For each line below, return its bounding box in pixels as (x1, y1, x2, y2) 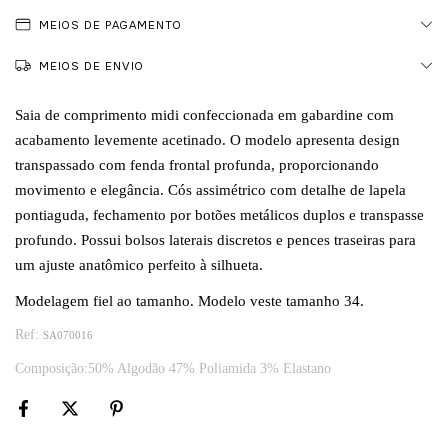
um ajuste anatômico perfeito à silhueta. (15, 255, 263, 273)
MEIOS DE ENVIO (39, 58, 145, 73)
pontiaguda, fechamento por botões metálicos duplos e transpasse (15, 205, 424, 223)
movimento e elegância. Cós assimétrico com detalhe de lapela (15, 180, 406, 198)
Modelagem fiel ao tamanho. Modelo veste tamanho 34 (15, 291, 360, 309)
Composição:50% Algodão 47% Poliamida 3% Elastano (15, 360, 331, 376)
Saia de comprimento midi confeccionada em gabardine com (15, 105, 394, 123)
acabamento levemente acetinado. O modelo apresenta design (15, 130, 400, 148)
